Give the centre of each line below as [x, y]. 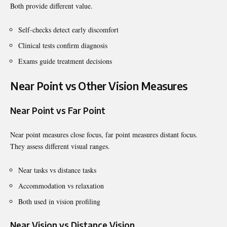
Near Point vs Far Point [58, 110]
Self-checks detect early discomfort [68, 29]
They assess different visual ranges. [60, 146]
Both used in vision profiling [59, 201]
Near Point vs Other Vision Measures [99, 86]
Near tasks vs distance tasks [57, 170]
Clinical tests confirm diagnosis [63, 45]
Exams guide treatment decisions [65, 61]
